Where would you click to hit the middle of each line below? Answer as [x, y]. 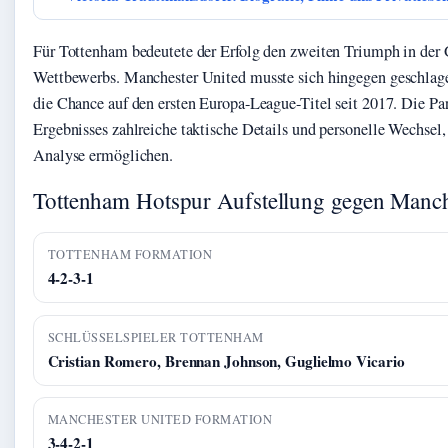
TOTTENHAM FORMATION [130, 255]
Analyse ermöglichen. [103, 155]
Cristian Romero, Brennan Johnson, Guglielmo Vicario [226, 360]
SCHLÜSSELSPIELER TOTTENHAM [155, 337]
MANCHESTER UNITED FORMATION [160, 420]
